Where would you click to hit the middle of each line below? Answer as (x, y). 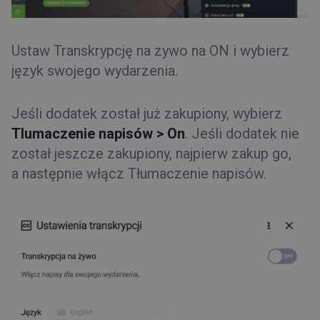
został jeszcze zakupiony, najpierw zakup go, (151, 154)
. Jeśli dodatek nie (242, 134)
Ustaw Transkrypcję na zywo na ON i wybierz (150, 51)
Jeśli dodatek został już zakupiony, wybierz (147, 114)
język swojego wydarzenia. (95, 71)
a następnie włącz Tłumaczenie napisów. (139, 174)
